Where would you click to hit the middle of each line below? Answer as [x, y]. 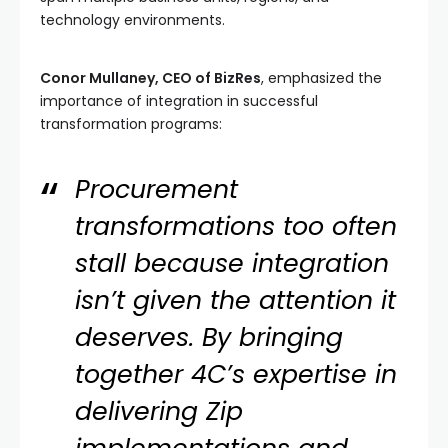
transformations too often [236, 226]
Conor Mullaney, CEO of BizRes [150, 77]
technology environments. [132, 19]
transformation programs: [131, 123]
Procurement [157, 189]
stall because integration [232, 263]
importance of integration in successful [179, 100]
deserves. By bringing [209, 337]
